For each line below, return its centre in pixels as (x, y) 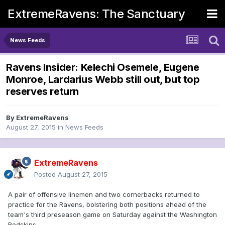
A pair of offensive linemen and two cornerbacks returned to (104, 195)
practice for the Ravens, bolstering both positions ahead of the (107, 205)
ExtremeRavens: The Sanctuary (96, 14)
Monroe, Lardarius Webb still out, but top (103, 80)
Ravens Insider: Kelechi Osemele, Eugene (103, 68)
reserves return (42, 92)
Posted (46, 175)
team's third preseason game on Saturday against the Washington (113, 215)
